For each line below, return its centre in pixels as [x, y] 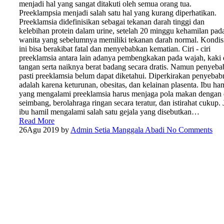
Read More [37, 120]
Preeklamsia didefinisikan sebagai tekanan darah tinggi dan [112, 21]
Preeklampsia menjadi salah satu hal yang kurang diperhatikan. [118, 12]
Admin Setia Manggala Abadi [117, 129]
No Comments [188, 129]
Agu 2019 [43, 129]
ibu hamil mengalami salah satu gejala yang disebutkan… [109, 111]
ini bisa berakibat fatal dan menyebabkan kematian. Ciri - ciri [115, 48]
